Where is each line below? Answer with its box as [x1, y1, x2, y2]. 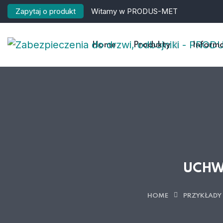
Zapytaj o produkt [15, 6, 76, 16]
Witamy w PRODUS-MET [91, 6, 178, 16]
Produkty [133, 41, 170, 49]
